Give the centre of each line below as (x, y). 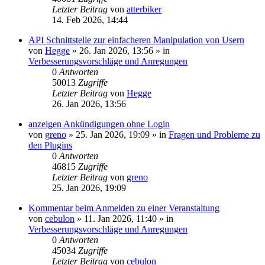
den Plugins (50, 145)
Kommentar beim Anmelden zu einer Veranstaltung (124, 208)
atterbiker (144, 9)
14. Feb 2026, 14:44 (90, 20)
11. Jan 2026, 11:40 (120, 219)
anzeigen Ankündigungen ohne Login (99, 124)
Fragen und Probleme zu (214, 135)
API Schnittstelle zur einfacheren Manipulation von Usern (136, 40)
